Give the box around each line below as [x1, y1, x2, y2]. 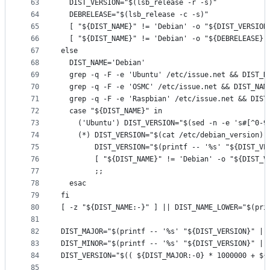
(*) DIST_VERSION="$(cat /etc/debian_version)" [61, 131, 268, 140]
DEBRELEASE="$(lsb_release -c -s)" [61, 10, 209, 19]
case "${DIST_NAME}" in [61, 107, 162, 116]
